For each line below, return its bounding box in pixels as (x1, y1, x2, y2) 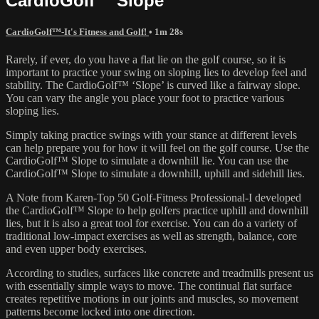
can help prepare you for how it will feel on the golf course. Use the (6, 142, 309, 155)
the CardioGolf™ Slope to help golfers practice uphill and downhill (6, 204, 308, 217)
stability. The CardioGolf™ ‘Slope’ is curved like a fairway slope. (6, 79, 300, 92)
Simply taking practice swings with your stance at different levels (6, 129, 297, 142)
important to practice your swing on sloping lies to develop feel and (6, 66, 307, 79)
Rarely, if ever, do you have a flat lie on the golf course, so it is (6, 53, 286, 66)
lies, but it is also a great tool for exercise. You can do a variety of (6, 217, 297, 230)
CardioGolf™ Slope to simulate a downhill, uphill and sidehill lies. (6, 167, 305, 180)
